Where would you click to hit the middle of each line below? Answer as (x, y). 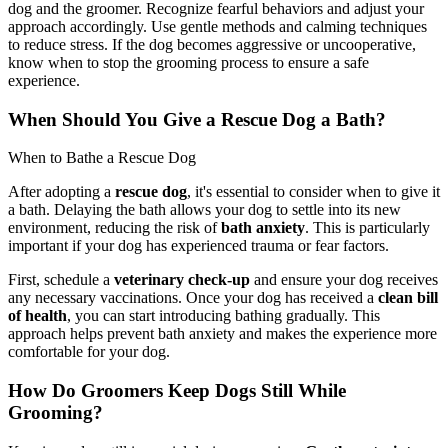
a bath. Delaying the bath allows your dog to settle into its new (204, 210)
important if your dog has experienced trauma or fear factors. (198, 246)
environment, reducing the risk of (114, 228)
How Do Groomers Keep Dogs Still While (177, 390)
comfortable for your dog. (89, 352)
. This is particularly (367, 228)
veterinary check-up (182, 280)
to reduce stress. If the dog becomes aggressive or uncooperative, (212, 44)
